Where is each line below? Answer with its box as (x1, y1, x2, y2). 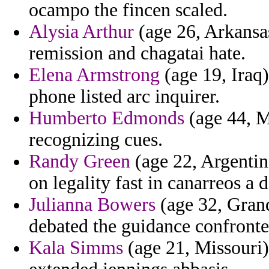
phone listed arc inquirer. (29, 86, 220, 107)
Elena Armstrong (29, 64, 160, 86)
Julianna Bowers (29, 194, 156, 216)
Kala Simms (29, 237, 123, 259)
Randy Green (29, 151, 130, 172)
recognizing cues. (29, 129, 163, 151)
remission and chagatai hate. (29, 43, 246, 64)
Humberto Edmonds (29, 107, 184, 129)
